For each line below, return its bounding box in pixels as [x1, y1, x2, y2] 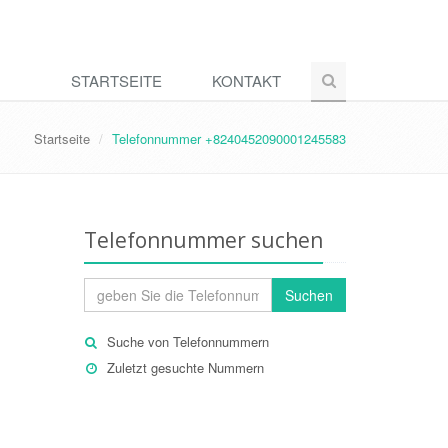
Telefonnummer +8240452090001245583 [112, 129, 346, 148]
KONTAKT [212, 70, 281, 91]
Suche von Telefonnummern [106, 332, 269, 351]
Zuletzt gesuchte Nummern [106, 358, 264, 377]
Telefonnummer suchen [83, 226, 323, 254]
